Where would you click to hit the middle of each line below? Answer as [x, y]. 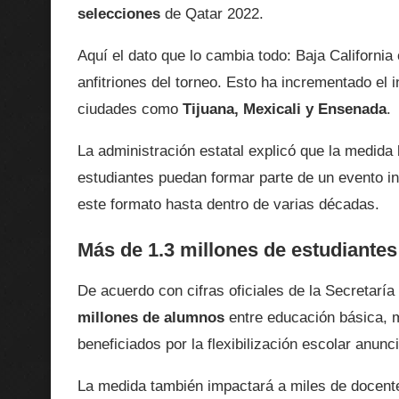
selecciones [119, 14]
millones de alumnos [151, 318]
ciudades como [130, 110]
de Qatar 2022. [212, 14]
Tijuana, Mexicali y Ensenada [285, 110]
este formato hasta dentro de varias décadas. [228, 205]
